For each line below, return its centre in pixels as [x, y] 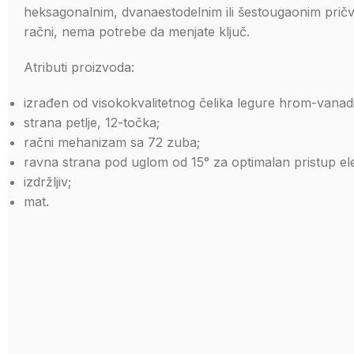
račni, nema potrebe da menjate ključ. [137, 32]
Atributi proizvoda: [79, 67]
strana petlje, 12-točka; [92, 122]
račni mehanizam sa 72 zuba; [112, 142]
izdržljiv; [47, 182]
